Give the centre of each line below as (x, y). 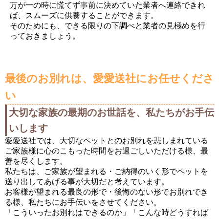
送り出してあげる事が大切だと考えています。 (87, 182)
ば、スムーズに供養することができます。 (84, 16)
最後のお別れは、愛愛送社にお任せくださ (109, 79)
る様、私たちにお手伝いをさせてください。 (83, 202)
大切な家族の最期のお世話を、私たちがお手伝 (111, 113)
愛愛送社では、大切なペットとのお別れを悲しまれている (107, 141)
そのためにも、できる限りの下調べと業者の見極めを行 (108, 26)
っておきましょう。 (45, 36)
